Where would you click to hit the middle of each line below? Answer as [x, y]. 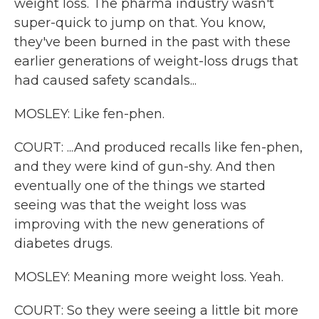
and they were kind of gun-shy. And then [145, 167]
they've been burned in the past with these [152, 42]
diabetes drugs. [63, 244]
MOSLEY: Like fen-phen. [89, 114]
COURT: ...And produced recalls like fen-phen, [158, 147]
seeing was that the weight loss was [130, 205]
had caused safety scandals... [105, 80]
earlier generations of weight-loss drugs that [156, 61]
